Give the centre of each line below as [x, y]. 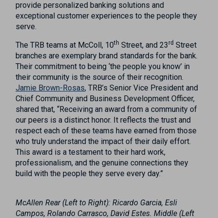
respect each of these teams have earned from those [106, 131]
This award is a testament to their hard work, [91, 152]
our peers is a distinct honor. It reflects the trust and [103, 120]
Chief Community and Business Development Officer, [105, 99]
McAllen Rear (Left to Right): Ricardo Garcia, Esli [96, 203]
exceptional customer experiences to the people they [106, 16]
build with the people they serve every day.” [90, 174]
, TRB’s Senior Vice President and [141, 88]
